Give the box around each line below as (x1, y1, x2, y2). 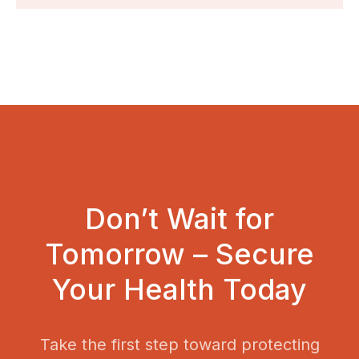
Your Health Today (52, 272, 307, 308)
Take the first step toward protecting (39, 335, 320, 355)
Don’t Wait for (85, 201, 274, 237)
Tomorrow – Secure (45, 236, 314, 272)
